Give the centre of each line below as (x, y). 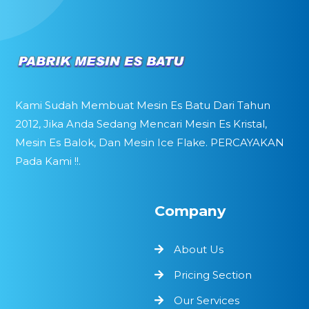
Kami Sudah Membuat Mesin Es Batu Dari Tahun (143, 105)
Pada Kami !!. (48, 161)
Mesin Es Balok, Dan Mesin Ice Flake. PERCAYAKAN (150, 142)
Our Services (207, 300)
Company (190, 210)
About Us (199, 249)
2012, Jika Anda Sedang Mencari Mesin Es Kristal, (141, 123)
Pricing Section (213, 275)
